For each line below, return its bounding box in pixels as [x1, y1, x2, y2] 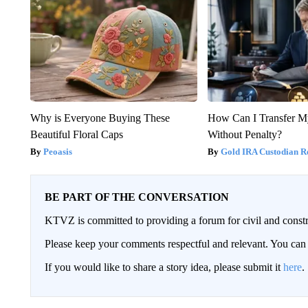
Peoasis [43, 146, 72, 157]
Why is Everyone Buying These [30, 111, 170, 124]
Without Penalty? [208, 128, 283, 140]
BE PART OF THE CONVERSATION [44, 190, 229, 203]
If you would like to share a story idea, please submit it [44, 261, 283, 273]
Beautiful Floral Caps [30, 128, 123, 140]
